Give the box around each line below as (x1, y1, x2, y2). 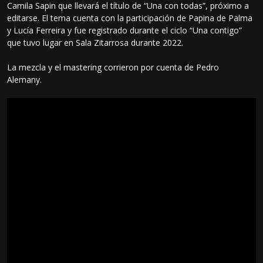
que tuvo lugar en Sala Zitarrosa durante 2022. (7, 36, 186, 48)
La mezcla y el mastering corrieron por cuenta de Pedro (7, 61, 220, 73)
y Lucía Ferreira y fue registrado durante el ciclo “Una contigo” (7, 24, 242, 36)
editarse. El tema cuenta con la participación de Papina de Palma (7, 12, 253, 23)
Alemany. (7, 73, 42, 85)
